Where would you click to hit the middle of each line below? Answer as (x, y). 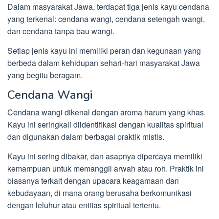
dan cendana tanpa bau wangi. (61, 31)
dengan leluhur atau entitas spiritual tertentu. (84, 205)
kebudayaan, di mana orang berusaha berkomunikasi (99, 193)
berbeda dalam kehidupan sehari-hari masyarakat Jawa (104, 63)
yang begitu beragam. (45, 75)
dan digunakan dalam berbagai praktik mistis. (86, 137)
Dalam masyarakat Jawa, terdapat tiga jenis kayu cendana (108, 7)
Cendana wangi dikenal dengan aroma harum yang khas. (107, 112)
